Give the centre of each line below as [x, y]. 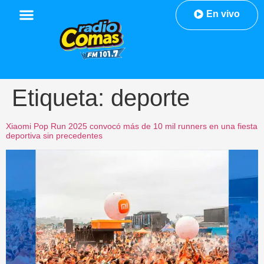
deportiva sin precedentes [54, 136]
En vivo [223, 14]
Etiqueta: [61, 98]
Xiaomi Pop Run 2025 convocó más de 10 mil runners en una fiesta [132, 126]
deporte [150, 98]
